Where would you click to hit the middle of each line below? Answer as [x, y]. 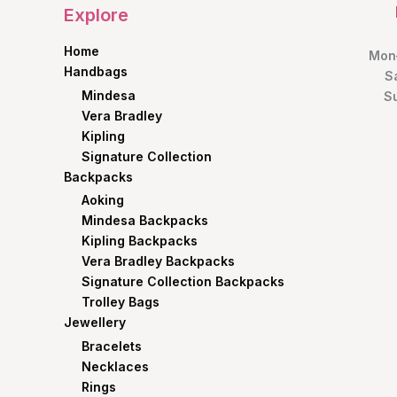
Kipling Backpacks [140, 241]
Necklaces [115, 366]
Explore [96, 16]
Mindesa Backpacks [145, 221]
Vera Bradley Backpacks [158, 261]
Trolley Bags [121, 302]
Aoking [103, 200]
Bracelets [112, 346]
